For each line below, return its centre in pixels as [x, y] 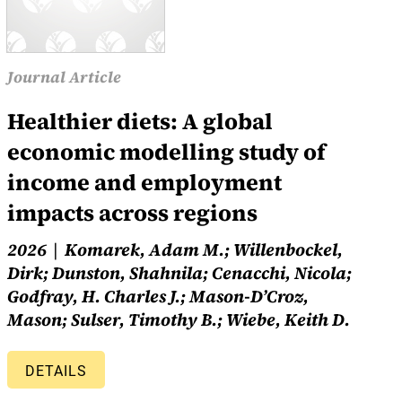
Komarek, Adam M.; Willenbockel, [204, 250]
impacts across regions [132, 213]
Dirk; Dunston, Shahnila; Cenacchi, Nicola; [179, 273]
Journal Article [64, 78]
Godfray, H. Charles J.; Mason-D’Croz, [158, 297]
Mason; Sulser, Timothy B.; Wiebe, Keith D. [179, 320]
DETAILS [56, 371]
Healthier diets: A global [140, 122]
